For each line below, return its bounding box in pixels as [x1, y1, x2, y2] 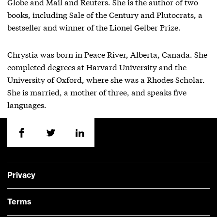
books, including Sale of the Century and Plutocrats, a [7, 9, 202, 20]
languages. [7, 99, 46, 110]
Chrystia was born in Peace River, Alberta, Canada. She [7, 48, 207, 60]
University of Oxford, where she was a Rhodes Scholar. [7, 74, 205, 85]
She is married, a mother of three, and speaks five [7, 86, 186, 97]
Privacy [7, 171, 35, 179]
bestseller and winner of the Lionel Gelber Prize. [7, 21, 181, 32]
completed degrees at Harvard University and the [7, 61, 186, 72]
